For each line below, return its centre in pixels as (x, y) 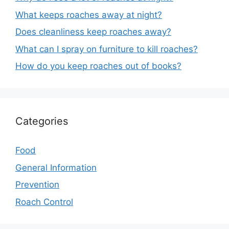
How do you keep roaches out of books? (98, 66)
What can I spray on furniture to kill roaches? (107, 49)
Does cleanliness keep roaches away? (93, 32)
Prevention (37, 185)
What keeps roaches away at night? (89, 15)
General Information (56, 167)
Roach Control (44, 202)
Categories (42, 121)
